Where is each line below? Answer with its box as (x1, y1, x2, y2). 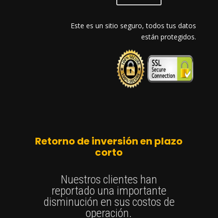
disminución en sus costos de (43, 195, 175, 209)
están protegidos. (141, 32, 197, 42)
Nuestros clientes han (60, 173, 157, 187)
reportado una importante (51, 184, 166, 198)
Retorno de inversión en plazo (35, 134, 183, 148)
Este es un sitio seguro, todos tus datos (71, 21, 197, 31)
